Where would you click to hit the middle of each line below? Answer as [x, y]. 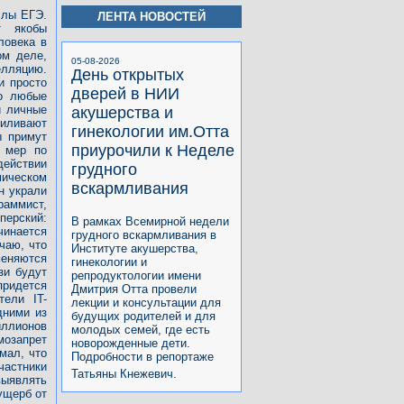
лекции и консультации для [146, 302]
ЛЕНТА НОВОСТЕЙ [151, 16]
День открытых [128, 74]
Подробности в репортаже [142, 356]
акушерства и [122, 112]
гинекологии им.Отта [150, 131]
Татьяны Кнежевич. [124, 373]
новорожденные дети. [131, 343]
